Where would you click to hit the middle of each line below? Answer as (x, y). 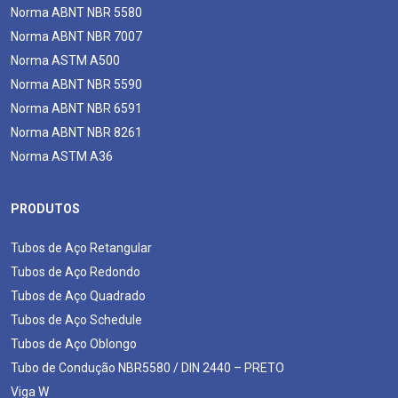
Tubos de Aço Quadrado (78, 295)
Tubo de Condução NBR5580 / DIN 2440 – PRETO (147, 367)
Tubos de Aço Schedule (76, 319)
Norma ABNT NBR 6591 (76, 108)
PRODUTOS (45, 208)
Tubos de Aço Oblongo (74, 343)
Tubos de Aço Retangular (81, 247)
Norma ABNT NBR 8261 (76, 132)
